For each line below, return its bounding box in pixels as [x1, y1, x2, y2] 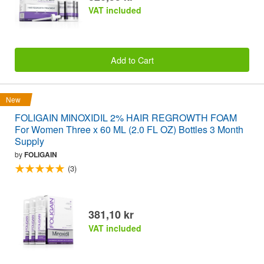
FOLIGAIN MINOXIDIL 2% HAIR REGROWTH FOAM [15, 110, 237, 124]
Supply [15, 134, 44, 148]
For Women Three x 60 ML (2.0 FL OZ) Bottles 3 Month [15, 122, 243, 136]
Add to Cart [110, 53, 154, 66]
